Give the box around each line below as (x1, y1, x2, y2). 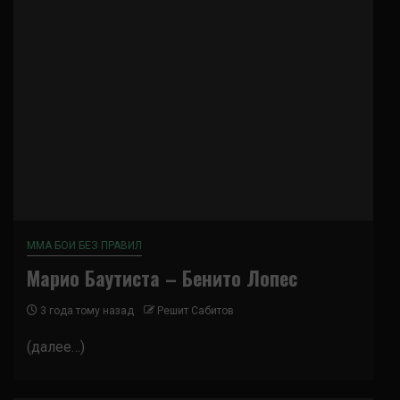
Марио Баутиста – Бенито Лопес (27, 263, 297, 292)
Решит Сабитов (157, 304, 234, 317)
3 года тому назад (37, 304, 134, 317)
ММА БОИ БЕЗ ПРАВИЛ (27, 239, 142, 252)
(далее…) (27, 338, 85, 355)
